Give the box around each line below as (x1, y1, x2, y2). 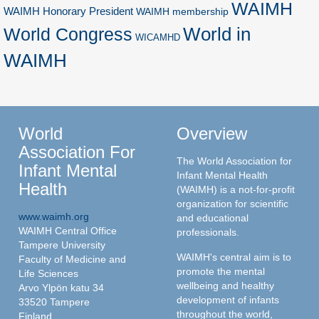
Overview (177, 123, 247, 143)
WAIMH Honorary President (4, 5, 133, 17)
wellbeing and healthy (177, 279, 274, 291)
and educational (177, 211, 249, 224)
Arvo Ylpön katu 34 (19, 281, 104, 293)
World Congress (4, 24, 132, 44)
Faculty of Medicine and (19, 253, 126, 265)
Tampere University (19, 239, 105, 251)
